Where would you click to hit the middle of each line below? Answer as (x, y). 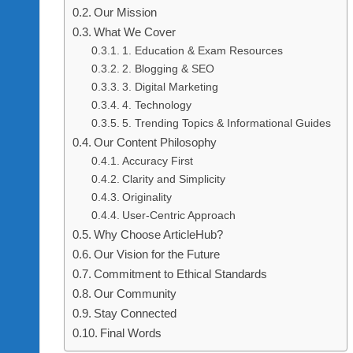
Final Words (131, 333)
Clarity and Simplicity (173, 179)
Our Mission (126, 12)
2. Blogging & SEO (168, 69)
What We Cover (135, 32)
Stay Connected (136, 313)
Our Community (136, 294)
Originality (147, 197)
